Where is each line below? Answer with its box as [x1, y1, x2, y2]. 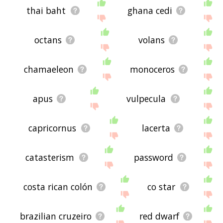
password [133, 151, 173, 163]
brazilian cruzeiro [19, 210, 92, 222]
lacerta [141, 121, 170, 134]
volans [138, 33, 165, 46]
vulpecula [126, 92, 166, 105]
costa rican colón [23, 180, 93, 193]
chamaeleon [24, 63, 74, 75]
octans [34, 33, 62, 46]
